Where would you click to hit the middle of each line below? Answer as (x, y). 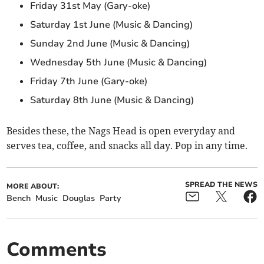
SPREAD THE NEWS (221, 184)
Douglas (79, 198)
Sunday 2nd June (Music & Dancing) (111, 43)
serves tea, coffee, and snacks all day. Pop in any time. (128, 145)
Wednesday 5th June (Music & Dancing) (120, 62)
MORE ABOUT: (33, 186)
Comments (57, 249)
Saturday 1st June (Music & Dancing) (113, 24)
